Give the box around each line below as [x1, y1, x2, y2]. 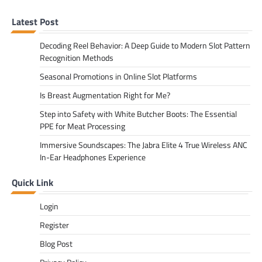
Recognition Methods [40, 51, 113, 64]
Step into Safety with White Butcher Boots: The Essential [40, 108, 237, 120]
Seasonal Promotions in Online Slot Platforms [40, 70, 197, 83]
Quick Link [12, 175, 53, 190]
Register [40, 219, 69, 232]
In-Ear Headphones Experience [40, 151, 146, 164]
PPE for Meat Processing [40, 120, 125, 133]
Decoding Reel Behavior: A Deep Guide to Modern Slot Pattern [40, 39, 250, 52]
